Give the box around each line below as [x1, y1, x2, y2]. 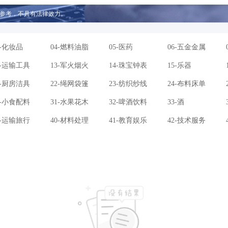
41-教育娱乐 [109, 117, 147, 125]
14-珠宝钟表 [109, 62, 147, 70]
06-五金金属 [167, 43, 206, 51]
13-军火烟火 [50, 62, 89, 70]
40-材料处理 [50, 117, 89, 125]
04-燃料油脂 [50, 43, 89, 51]
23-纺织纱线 [109, 80, 147, 88]
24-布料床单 [167, 80, 206, 88]
